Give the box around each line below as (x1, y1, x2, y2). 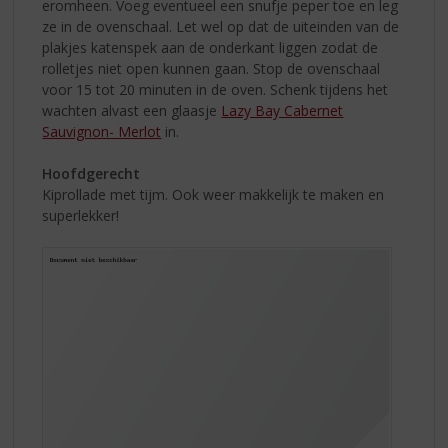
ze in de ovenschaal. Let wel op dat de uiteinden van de (42, 17, 400, 37)
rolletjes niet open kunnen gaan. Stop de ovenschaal (42, 59, 381, 79)
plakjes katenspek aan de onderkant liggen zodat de (42, 38, 379, 58)
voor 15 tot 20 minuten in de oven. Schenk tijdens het (42, 80, 389, 100)
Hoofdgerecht (42, 164, 141, 184)
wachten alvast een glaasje (42, 101, 222, 121)
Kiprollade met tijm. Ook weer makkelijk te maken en (42, 185, 385, 205)
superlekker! (42, 206, 120, 226)
